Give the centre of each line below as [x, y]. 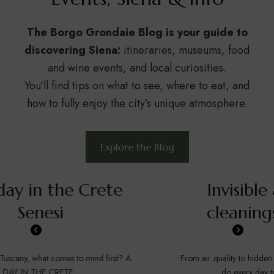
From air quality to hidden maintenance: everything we [137, 258]
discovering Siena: [72, 50]
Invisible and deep [137, 190]
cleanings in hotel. [137, 212]
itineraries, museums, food [185, 50]
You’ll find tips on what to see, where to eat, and [137, 85]
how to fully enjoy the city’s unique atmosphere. [137, 103]
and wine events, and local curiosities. [137, 68]
